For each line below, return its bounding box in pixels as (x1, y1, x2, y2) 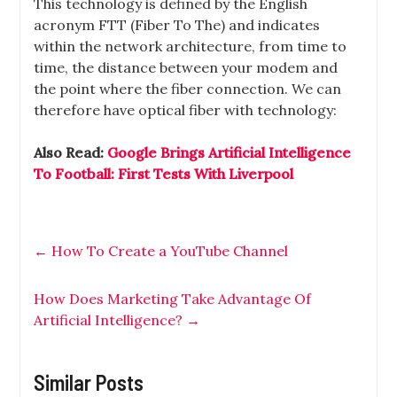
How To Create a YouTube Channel (48, 242, 289, 260)
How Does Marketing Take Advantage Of (34, 290, 312, 307)
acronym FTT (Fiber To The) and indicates (34, 16, 321, 34)
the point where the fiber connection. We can (34, 80, 342, 97)
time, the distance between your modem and (34, 58, 339, 76)
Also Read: (34, 144, 108, 161)
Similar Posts (34, 370, 144, 395)
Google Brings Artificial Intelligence (107, 144, 352, 161)
